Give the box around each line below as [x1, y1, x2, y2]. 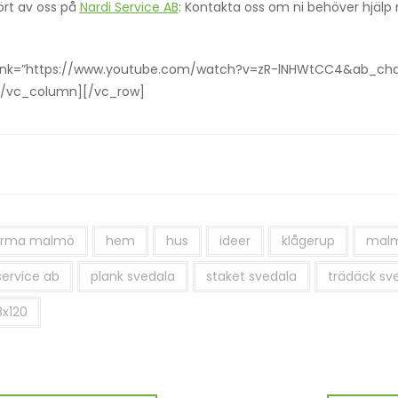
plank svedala [90, 267, 175, 285]
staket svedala [205, 267, 297, 285]
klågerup [281, 231, 335, 250]
